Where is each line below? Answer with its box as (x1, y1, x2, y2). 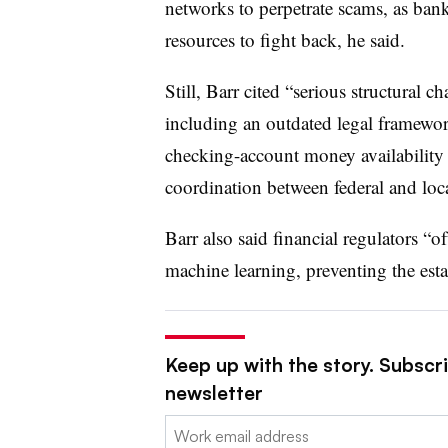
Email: (164, 416, 206, 437)
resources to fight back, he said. (164, 26, 405, 52)
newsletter (164, 380, 263, 405)
